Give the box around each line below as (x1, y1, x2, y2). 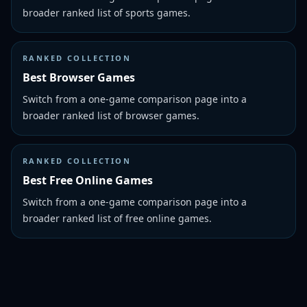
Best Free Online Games (23, 173, 153, 188)
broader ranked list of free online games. (23, 212, 212, 225)
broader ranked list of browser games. (23, 109, 199, 122)
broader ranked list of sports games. (23, 6, 191, 19)
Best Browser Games (23, 70, 135, 85)
